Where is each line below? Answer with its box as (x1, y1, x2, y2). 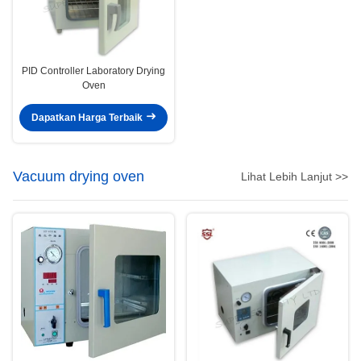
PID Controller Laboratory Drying (22, 64, 165, 77)
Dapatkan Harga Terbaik (31, 112, 145, 124)
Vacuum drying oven (13, 168, 144, 185)
